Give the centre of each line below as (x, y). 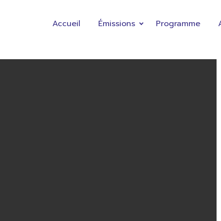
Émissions (117, 24)
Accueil (66, 24)
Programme (178, 24)
